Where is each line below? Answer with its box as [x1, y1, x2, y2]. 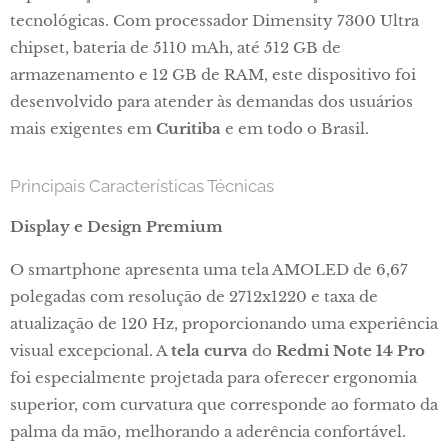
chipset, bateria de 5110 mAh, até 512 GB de [10, 38, 341, 57]
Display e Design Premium [10, 217, 223, 236]
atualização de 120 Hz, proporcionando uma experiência [10, 314, 438, 333]
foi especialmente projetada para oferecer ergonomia [10, 368, 417, 387]
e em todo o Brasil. [221, 119, 369, 138]
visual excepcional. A [10, 341, 171, 360]
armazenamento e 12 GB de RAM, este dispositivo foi [10, 65, 416, 84]
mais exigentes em [10, 119, 156, 138]
